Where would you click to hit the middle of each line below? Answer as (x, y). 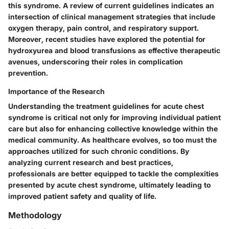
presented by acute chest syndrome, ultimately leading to (109, 185)
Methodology (35, 215)
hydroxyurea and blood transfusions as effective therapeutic (114, 50)
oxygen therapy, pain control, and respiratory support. (104, 28)
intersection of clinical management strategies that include (112, 16)
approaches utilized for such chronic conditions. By (99, 151)
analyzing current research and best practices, (91, 162)
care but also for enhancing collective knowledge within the (113, 128)
